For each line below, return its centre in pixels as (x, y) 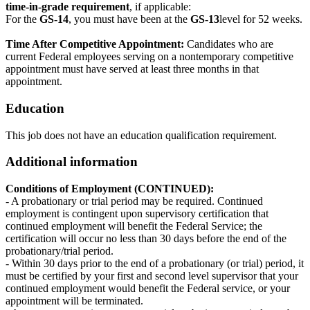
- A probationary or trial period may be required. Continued (134, 201)
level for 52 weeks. (261, 19)
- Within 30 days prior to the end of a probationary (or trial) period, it (155, 264)
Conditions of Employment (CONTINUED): (110, 189)
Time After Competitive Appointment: (96, 44)
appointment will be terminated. (74, 301)
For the (22, 19)
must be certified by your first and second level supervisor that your (152, 276)
